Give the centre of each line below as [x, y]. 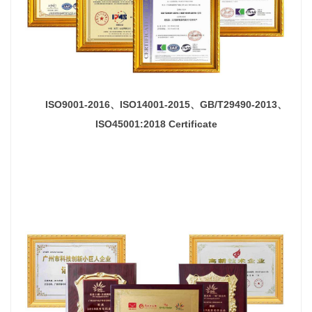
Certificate [193, 124]
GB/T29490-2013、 [243, 104]
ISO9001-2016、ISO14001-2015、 [122, 104]
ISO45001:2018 [132, 124]
